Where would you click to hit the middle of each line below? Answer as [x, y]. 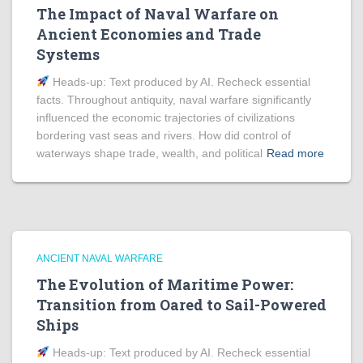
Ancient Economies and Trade [149, 34]
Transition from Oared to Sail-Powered [181, 305]
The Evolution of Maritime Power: [165, 284]
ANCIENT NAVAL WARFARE [100, 258]
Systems [68, 54]
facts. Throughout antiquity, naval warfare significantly [174, 100]
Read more [295, 153]
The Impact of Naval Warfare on [158, 14]
